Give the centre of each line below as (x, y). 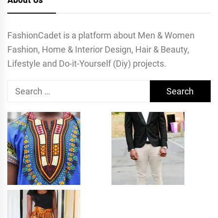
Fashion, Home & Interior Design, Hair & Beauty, (98, 49)
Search (20, 87)
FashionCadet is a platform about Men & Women (101, 35)
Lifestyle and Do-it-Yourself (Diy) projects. (87, 63)
